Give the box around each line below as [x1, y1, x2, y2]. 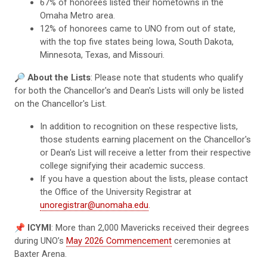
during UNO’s [14, 235, 66, 246]
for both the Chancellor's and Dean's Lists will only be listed [14, 85, 244, 96]
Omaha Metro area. [40, 10, 116, 21]
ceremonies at [172, 235, 231, 246]
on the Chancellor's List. [14, 98, 107, 109]
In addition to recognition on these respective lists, [40, 120, 238, 132]
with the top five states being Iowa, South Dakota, [40, 36, 234, 47]
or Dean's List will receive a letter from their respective [40, 147, 252, 158]
